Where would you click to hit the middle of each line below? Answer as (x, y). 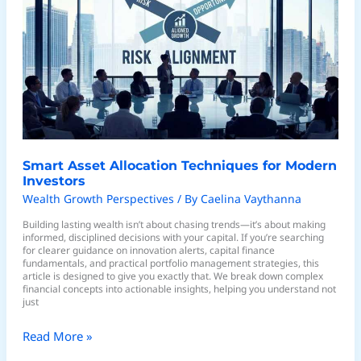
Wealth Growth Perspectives (99, 198)
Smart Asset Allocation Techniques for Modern (180, 165)
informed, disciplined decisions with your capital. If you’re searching (174, 237)
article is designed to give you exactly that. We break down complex (173, 276)
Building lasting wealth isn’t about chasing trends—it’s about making (174, 224)
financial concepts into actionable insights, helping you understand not (180, 288)
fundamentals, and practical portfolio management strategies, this (171, 263)
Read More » (58, 336)
